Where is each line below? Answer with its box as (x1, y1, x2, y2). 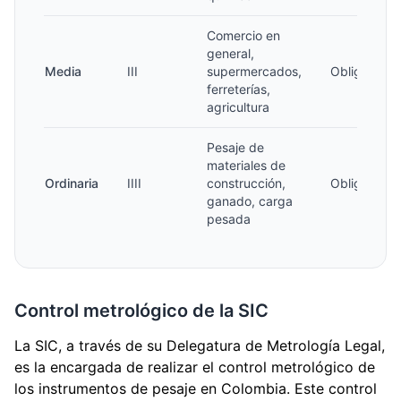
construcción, (207, 175, 286, 191)
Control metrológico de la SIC (14, 300, 269, 321)
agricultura (207, 99, 269, 115)
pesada (207, 211, 251, 226)
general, (207, 46, 254, 61)
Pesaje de (207, 140, 264, 155)
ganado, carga (207, 193, 293, 209)
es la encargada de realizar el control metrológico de (14, 358, 375, 376)
